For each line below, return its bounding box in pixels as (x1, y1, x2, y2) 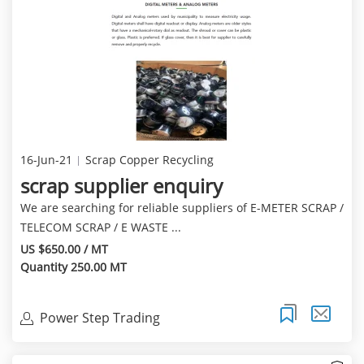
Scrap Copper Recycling (84, 152, 214, 168)
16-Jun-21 (19, 152, 72, 168)
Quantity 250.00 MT (19, 259, 127, 275)
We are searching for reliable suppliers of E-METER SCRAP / (19, 200, 344, 216)
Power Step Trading (39, 308, 160, 327)
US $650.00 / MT (19, 241, 108, 258)
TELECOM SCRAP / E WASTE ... (19, 219, 181, 236)
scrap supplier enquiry (19, 172, 223, 200)
